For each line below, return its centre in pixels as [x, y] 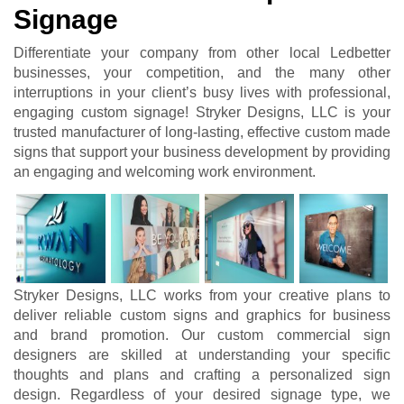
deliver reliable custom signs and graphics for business [202, 315]
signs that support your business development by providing [202, 152]
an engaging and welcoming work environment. [165, 172]
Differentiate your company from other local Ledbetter [202, 53]
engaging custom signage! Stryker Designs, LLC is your [202, 113]
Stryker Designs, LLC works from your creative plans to [202, 295]
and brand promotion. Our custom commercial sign [202, 335]
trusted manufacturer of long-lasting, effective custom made [202, 133]
